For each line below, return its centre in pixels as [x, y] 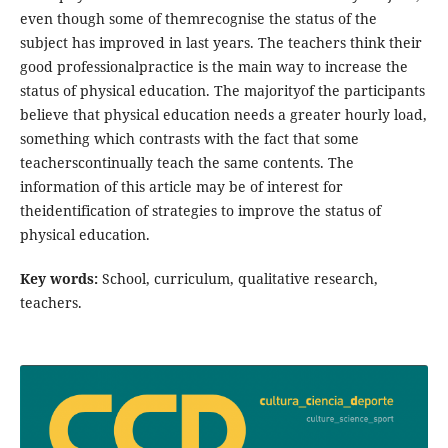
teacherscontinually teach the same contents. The [186, 163]
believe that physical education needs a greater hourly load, [223, 115]
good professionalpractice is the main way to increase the [213, 67]
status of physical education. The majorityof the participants [222, 91]
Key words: [58, 279]
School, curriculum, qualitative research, [239, 279]
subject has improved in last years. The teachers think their [220, 43]
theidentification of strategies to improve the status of [200, 211]
